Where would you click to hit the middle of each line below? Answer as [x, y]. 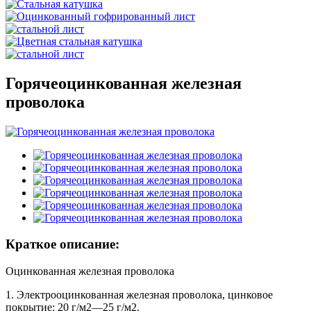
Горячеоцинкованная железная [124, 83]
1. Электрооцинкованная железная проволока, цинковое [139, 295]
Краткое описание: [62, 244]
